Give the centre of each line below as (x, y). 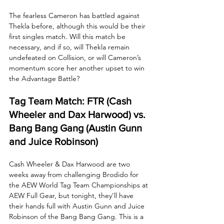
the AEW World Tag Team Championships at (79, 185)
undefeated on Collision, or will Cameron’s (76, 57)
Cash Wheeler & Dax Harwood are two (70, 164)
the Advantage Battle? (44, 78)
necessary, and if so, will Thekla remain (70, 47)
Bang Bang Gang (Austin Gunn (77, 128)
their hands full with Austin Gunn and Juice (78, 206)
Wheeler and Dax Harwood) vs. (78, 114)
